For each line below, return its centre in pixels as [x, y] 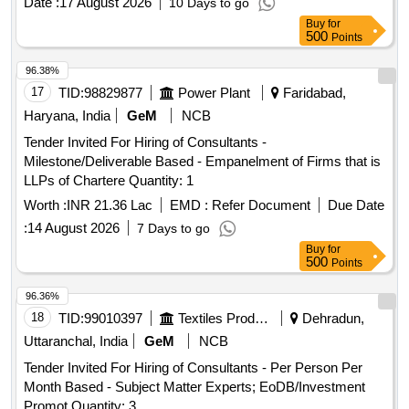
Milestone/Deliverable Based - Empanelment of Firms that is [202, 162]
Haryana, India [67, 116]
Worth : [45, 205]
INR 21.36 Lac [110, 205]
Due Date [356, 205]
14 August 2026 [73, 228]
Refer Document [259, 205]
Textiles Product [262, 319]
